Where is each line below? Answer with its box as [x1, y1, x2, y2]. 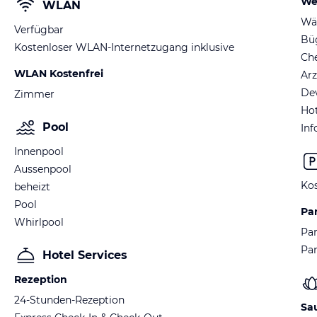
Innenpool [14, 145, 64, 158]
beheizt [14, 180, 50, 193]
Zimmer [14, 88, 54, 100]
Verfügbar [14, 23, 64, 36]
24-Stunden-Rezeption [14, 294, 125, 306]
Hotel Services [42, 248, 127, 262]
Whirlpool [14, 216, 64, 229]
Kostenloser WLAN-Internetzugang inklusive [14, 41, 234, 54]
